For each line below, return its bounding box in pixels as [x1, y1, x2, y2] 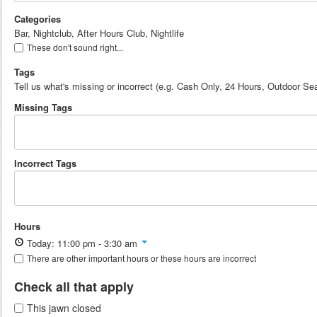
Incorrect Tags [14, 156, 76, 170]
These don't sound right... [27, 41, 123, 53]
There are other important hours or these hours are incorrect [27, 252, 256, 264]
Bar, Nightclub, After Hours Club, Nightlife [14, 26, 184, 40]
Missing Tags [14, 100, 72, 114]
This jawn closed [27, 301, 101, 315]
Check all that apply [14, 277, 134, 296]
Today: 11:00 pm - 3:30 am [24, 236, 140, 250]
